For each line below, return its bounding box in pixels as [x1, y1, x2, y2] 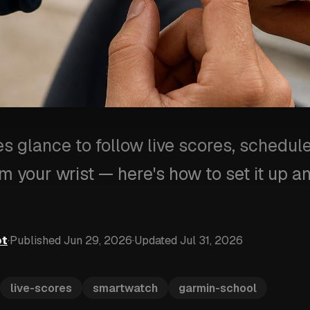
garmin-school [179, 280, 257, 295]
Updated [134, 233, 177, 248]
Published [10, 233, 61, 248]
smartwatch [93, 280, 158, 295]
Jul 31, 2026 [180, 233, 243, 248]
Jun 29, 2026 [64, 233, 132, 248]
